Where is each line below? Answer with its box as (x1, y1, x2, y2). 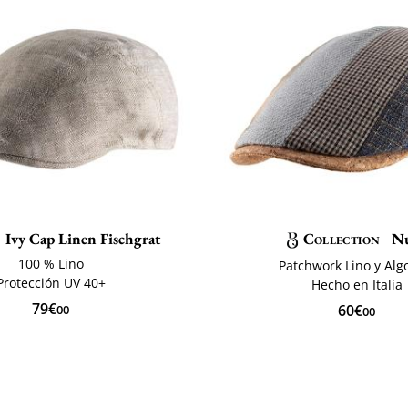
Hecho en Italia (311, 275, 403, 293)
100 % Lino (17, 254, 84, 272)
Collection (302, 228, 380, 249)
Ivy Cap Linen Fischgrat (2, 228, 161, 249)
